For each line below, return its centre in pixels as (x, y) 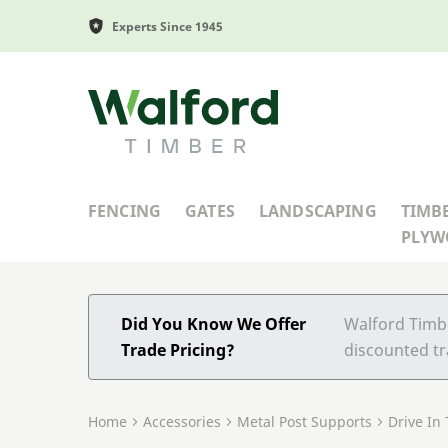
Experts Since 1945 (167, 26)
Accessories (182, 421)
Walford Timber (146, 100)
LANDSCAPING (317, 210)
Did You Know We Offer (213, 323)
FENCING (125, 210)
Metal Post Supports (304, 421)
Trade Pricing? (178, 349)
